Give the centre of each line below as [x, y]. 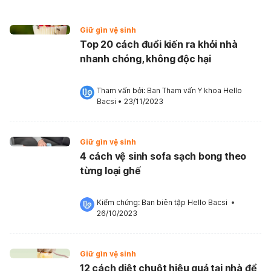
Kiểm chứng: [119, 202]
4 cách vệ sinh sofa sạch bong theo [163, 156]
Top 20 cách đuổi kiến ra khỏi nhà [159, 44]
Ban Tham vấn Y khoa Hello [194, 90]
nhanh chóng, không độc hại [145, 59]
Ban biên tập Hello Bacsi [184, 202]
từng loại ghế [110, 171]
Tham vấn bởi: [122, 90]
